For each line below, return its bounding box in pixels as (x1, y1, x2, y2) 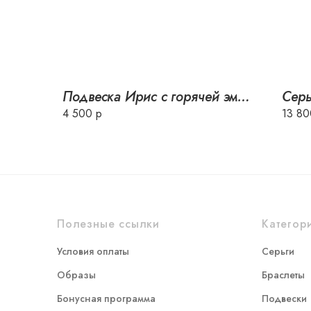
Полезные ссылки (57, 216, 160, 232)
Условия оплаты (57, 244, 129, 258)
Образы (57, 268, 96, 282)
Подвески (262, 292, 307, 305)
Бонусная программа (57, 292, 155, 305)
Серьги (262, 244, 294, 258)
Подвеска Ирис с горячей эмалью (237, 87, 251, 107)
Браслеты (262, 268, 305, 282)
